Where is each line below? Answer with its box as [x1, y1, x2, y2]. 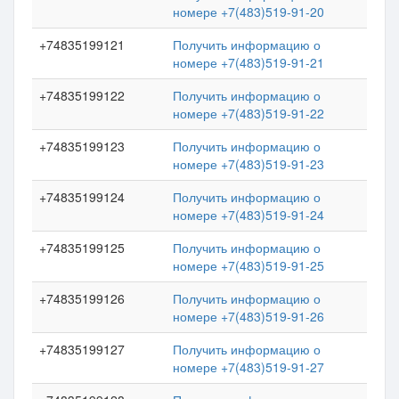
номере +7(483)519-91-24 [173, 206, 324, 224]
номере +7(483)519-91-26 [173, 307, 324, 325]
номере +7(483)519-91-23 [173, 155, 324, 173]
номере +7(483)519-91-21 [173, 53, 324, 71]
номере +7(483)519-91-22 [173, 104, 324, 122]
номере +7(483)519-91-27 [173, 358, 324, 376]
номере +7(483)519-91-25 [173, 256, 324, 274]
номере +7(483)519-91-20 [173, 3, 324, 20]
